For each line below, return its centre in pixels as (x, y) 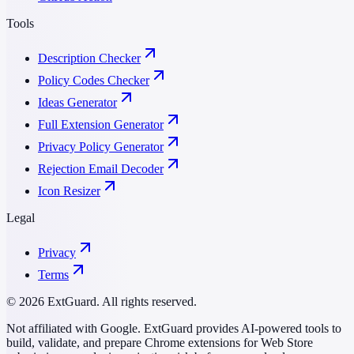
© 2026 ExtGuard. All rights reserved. (102, 302)
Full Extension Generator (101, 125)
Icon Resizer (69, 191)
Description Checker (89, 58)
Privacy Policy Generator (101, 147)
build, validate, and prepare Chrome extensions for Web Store (160, 343)
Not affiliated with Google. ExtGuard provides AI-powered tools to (174, 329)
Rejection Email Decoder (101, 169)
